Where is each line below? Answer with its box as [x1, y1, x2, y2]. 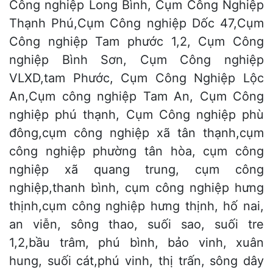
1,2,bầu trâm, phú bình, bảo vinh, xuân [9, 235, 264, 250]
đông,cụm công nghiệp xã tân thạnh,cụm [9, 126, 264, 141]
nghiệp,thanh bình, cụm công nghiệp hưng [9, 180, 264, 196]
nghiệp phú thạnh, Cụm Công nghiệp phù [9, 107, 264, 122]
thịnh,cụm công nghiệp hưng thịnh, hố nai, [9, 199, 264, 214]
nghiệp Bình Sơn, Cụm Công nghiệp [9, 52, 264, 68]
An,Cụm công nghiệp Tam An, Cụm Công [9, 89, 264, 104]
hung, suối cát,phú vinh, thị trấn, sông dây [9, 253, 264, 269]
